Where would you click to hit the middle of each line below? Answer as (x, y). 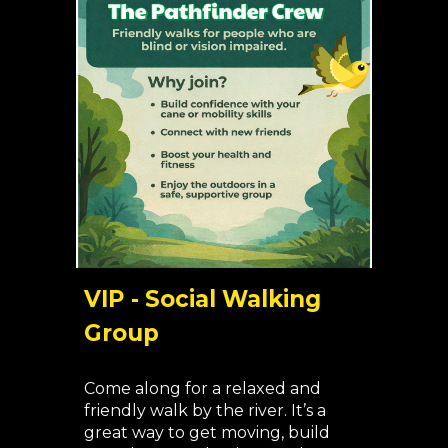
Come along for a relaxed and (203, 389)
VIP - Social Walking (203, 299)
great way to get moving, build (207, 433)
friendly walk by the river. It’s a (205, 411)
